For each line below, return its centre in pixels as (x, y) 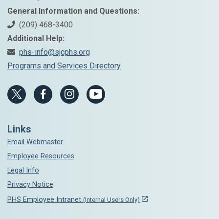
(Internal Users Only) (111, 200)
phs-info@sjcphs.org (55, 52)
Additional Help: (36, 38)
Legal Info (23, 171)
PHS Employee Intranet (45, 200)
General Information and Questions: (73, 11)
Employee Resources (41, 156)
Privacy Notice (30, 185)
